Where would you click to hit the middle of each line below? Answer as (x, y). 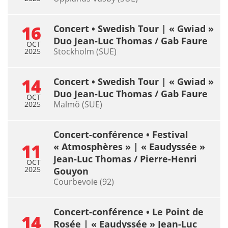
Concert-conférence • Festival (121, 134)
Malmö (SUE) (78, 104)
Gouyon (71, 171)
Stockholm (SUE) (85, 51)
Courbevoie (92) (84, 181)
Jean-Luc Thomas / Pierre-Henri (125, 159)
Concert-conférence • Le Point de (129, 211)
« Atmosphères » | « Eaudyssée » (129, 146)
